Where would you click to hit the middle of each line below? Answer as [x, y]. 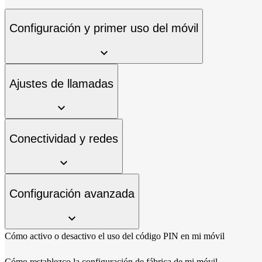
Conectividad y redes [64, 138]
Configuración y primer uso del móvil [104, 28]
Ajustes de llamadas [61, 83]
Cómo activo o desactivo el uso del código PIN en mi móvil [115, 236]
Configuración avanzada [72, 193]
